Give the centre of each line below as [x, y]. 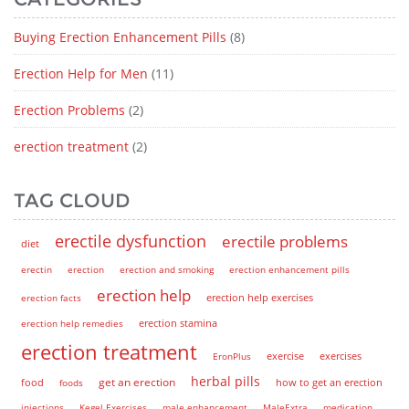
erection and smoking [167, 269]
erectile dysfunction [131, 241]
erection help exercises [260, 297]
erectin [37, 269]
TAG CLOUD [72, 200]
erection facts [51, 297]
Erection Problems [69, 110]
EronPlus [232, 356]
